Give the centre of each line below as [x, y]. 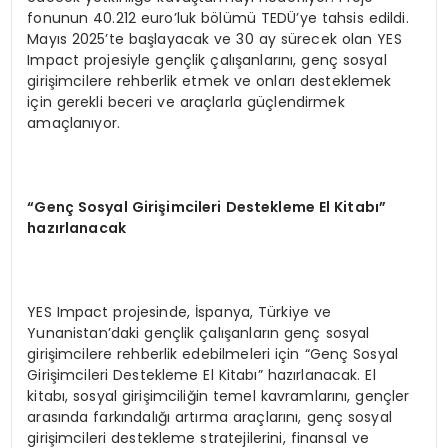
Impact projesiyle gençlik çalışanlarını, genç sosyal [207, 59]
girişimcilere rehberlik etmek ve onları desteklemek [209, 80]
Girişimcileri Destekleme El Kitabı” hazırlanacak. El [201, 374]
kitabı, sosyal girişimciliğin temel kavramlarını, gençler [218, 395]
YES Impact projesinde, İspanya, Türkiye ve [179, 311]
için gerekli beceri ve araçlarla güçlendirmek [186, 101]
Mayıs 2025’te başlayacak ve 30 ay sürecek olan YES [214, 38]
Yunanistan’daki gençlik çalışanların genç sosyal [198, 332]
